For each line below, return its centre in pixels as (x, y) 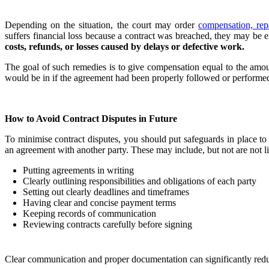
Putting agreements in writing (78, 170)
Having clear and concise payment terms (99, 202)
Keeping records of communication (89, 213)
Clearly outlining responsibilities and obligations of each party (140, 181)
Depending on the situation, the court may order (102, 25)
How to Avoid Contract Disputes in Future (91, 118)
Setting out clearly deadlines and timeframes (106, 192)
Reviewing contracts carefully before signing (107, 224)
